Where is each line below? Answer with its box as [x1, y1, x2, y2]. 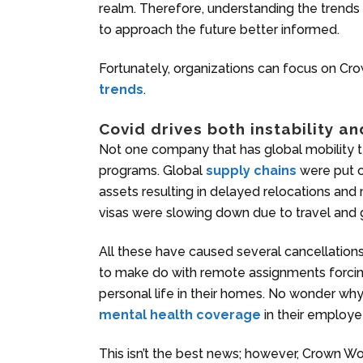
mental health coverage [99, 306, 261, 322]
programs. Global [99, 162, 206, 178]
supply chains [206, 162, 297, 178]
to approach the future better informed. [99, 21, 343, 37]
